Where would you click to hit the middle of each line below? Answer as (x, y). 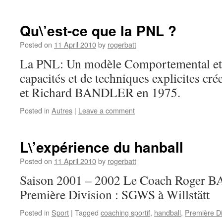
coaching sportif (125, 212)
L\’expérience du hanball (102, 147)
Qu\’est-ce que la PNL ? (98, 30)
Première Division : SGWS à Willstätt (115, 194)
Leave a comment (107, 110)
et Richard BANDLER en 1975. (100, 92)
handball (167, 212)
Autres (62, 110)
